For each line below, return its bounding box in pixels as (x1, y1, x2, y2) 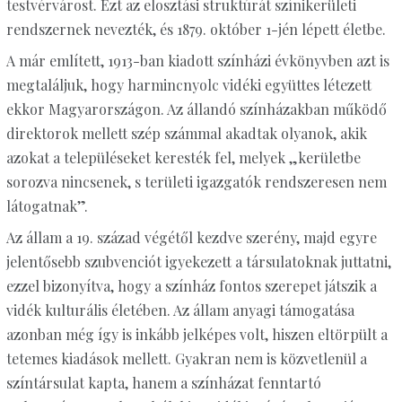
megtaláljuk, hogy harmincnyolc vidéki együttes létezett (5, 75, 371, 95)
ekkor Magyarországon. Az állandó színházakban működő (5, 100, 387, 119)
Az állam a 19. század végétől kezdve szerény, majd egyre (5, 228, 377, 248)
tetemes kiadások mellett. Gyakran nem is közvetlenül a (5, 349, 367, 369)
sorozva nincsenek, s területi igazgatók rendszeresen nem (5, 172, 387, 192)
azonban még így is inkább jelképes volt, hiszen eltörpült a (5, 325, 388, 345)
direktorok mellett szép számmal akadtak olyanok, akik (5, 124, 367, 144)
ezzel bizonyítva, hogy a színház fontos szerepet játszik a (5, 276, 377, 296)
